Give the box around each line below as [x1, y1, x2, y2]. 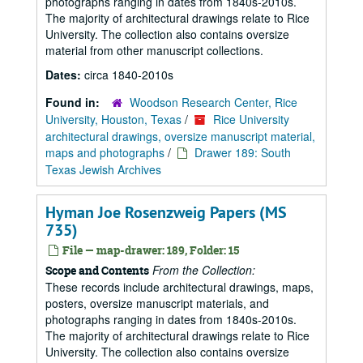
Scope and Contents [45, 263, 149, 278]
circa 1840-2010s [84, 66, 173, 83]
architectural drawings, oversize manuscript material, [45, 128, 315, 144]
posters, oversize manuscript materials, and [45, 295, 269, 311]
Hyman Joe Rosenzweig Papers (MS [45, 202, 287, 223]
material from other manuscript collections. [45, 42, 263, 58]
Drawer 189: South [194, 144, 291, 160]
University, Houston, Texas [45, 111, 181, 127]
